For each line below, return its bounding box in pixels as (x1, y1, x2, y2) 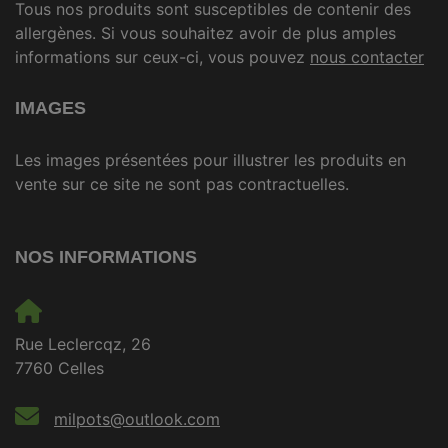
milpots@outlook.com (54, 409, 220, 430)
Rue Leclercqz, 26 (15, 334, 151, 355)
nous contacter (310, 47, 424, 68)
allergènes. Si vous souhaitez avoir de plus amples (15, 23, 396, 44)
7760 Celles (15, 358, 104, 379)
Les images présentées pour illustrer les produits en (15, 150, 406, 171)
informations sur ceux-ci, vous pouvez (15, 47, 310, 68)
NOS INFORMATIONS (15, 247, 197, 268)
